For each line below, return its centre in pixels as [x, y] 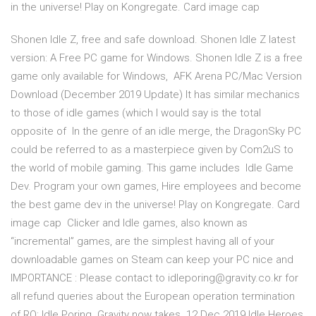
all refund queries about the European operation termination [153, 297]
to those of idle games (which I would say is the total [136, 113]
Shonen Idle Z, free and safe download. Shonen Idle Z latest [153, 40]
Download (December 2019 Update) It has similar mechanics [155, 95]
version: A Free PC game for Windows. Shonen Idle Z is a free [157, 58]
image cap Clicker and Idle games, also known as [129, 223]
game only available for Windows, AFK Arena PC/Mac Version [156, 77]
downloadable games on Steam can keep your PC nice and [153, 260]
